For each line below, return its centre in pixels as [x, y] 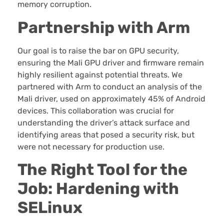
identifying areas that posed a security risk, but [106, 134]
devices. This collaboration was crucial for [96, 110]
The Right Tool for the [102, 169]
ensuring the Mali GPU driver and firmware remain [111, 62]
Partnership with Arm [104, 27]
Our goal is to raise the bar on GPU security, [98, 50]
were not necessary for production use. [91, 146]
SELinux [50, 207]
